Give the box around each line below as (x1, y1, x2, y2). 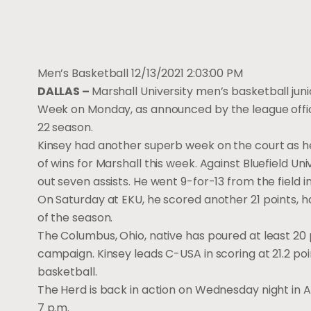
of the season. (37, 210, 113, 226)
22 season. (37, 119, 93, 136)
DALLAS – (37, 83, 92, 100)
